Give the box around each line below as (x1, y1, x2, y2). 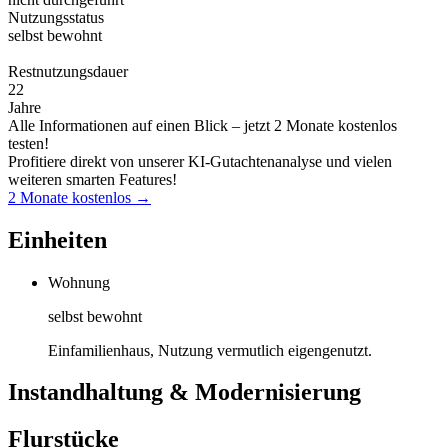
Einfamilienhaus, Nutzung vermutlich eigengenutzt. (48, 341, 372, 359)
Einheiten (8, 226, 107, 253)
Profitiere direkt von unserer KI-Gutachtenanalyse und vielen (8, 152, 392, 170)
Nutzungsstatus (8, 8, 104, 26)
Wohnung (48, 273, 110, 291)
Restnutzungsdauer (8, 62, 128, 80)
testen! (8, 134, 49, 152)
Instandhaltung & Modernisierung (8, 379, 361, 406)
